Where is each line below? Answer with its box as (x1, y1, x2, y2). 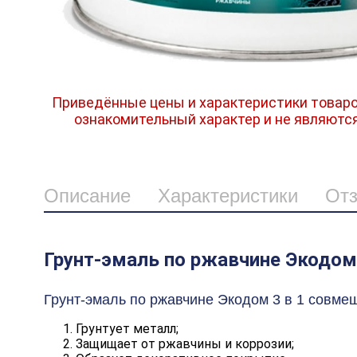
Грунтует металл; (75, 320, 178, 336)
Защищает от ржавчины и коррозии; (75, 335, 294, 351)
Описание (43, 184, 131, 206)
